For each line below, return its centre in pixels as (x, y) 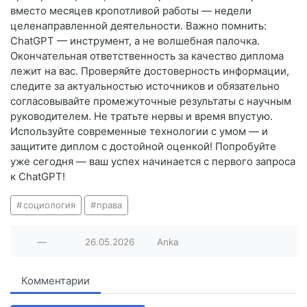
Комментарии (56, 281)
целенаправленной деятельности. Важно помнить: (138, 26)
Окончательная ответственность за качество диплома (147, 56)
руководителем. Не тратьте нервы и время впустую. (142, 116)
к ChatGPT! (38, 177)
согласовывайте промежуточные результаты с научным (151, 101)
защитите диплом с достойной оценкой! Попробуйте (143, 147)
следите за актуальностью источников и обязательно (145, 86)
